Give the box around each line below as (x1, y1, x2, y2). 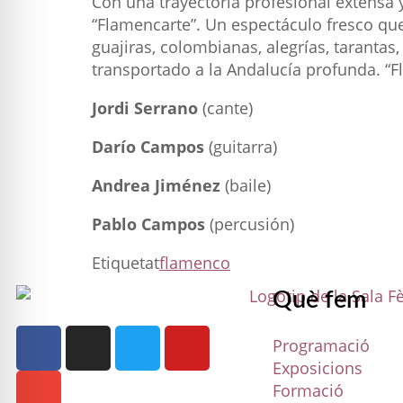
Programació (273, 334, 370, 356)
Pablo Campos (92, 212, 205, 235)
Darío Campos (92, 135, 204, 157)
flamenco (159, 251, 230, 273)
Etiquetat (92, 251, 159, 273)
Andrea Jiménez (92, 174, 220, 196)
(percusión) (205, 212, 294, 235)
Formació (273, 379, 344, 401)
